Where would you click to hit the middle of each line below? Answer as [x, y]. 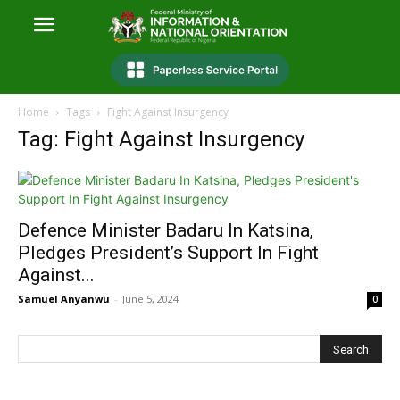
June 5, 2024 [150, 299]
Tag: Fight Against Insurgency [161, 140]
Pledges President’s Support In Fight [168, 253]
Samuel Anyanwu [64, 299]
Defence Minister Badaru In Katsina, [166, 231]
